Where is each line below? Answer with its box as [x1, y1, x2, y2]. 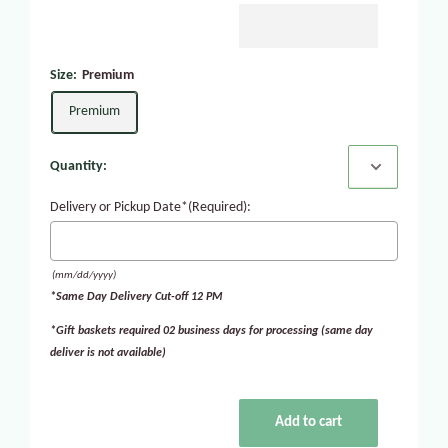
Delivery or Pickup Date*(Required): [50, 200, 251, 216]
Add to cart [275, 415, 343, 431]
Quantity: [50, 159, 107, 175]
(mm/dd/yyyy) [52, 270, 116, 282]
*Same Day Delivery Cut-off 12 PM [50, 291, 222, 304]
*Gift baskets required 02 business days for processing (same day [50, 325, 373, 338]
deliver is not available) [50, 347, 166, 360]
